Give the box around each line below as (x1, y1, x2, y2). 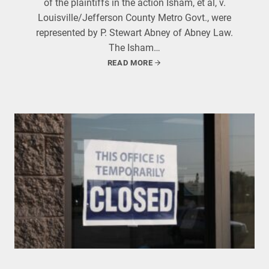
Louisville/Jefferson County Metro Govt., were (38, 12, 231, 23)
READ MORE (107, 58, 153, 67)
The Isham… (109, 42, 160, 53)
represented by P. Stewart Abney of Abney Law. (36, 27, 233, 38)
